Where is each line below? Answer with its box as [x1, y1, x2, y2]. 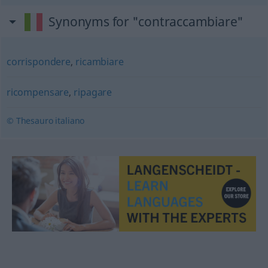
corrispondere [6, 55, 71, 68]
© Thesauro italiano [6, 115, 85, 126]
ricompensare [6, 86, 69, 99]
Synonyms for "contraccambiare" [48, 13, 244, 30]
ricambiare [75, 55, 124, 68]
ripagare [74, 86, 112, 99]
